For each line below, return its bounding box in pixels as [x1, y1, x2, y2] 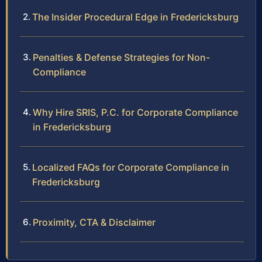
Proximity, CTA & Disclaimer [33, 216, 156, 229]
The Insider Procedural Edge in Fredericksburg [32, 11, 239, 23]
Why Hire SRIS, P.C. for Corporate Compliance [33, 106, 238, 119]
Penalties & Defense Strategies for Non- [33, 51, 210, 64]
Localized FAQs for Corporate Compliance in [32, 161, 229, 174]
